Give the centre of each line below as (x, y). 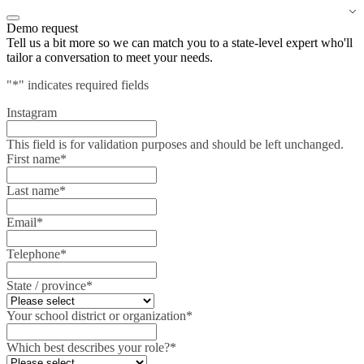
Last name (33, 191)
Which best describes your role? (88, 347)
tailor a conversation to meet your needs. (110, 57)
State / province (46, 286)
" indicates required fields (84, 85)
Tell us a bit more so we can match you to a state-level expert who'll (180, 43)
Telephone (33, 254)
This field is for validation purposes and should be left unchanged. (175, 144)
